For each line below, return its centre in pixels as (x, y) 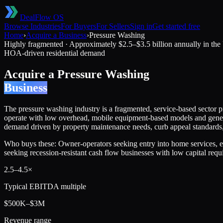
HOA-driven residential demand (55, 53)
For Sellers (113, 26)
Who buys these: (31, 143)
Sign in (141, 26)
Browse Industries (32, 26)
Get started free (176, 26)
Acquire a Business (56, 35)
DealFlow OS (42, 17)
